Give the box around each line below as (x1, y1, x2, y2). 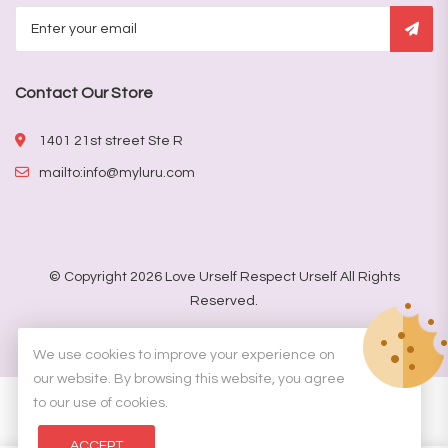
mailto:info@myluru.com (39, 165, 195, 180)
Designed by (131, 327, 215, 342)
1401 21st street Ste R (39, 133, 183, 148)
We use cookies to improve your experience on (32, 348, 335, 362)
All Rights (336, 269, 400, 284)
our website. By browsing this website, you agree (32, 372, 345, 386)
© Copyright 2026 (48, 269, 165, 284)
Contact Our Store (15, 84, 153, 101)
